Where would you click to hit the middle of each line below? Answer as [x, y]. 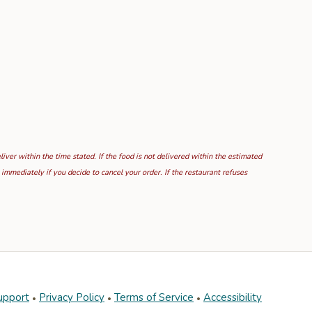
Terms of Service [154, 297]
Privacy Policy [72, 297]
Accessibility [233, 297]
